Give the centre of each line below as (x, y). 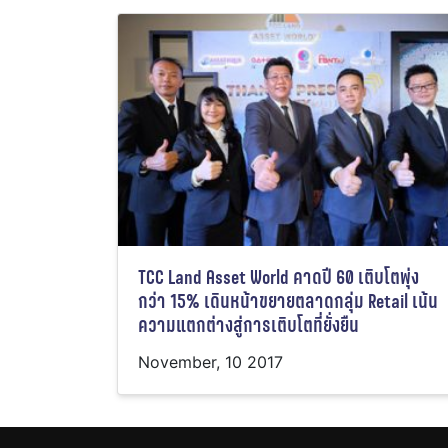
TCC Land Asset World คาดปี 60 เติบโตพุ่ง (278, 278)
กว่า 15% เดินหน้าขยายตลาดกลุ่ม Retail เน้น (288, 302)
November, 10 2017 (210, 362)
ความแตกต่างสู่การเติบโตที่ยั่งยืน (248, 326)
